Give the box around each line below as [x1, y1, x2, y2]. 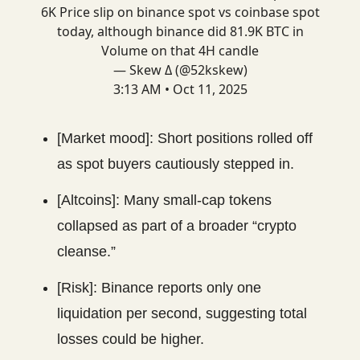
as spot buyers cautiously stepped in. [57, 156, 294, 173]
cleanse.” [57, 243, 116, 260]
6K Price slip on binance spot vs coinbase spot [40, 3, 320, 22]
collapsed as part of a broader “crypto [57, 218, 297, 235]
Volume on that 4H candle [101, 42, 259, 60]
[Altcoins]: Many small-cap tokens [57, 192, 272, 209]
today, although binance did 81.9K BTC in [56, 22, 304, 41]
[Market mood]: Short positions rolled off [57, 130, 313, 147]
